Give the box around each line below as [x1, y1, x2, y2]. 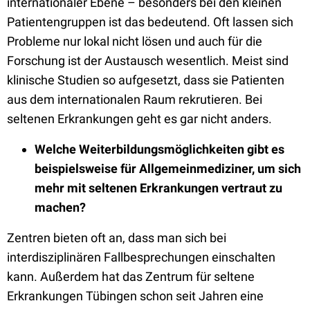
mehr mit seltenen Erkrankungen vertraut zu [35, 181, 282, 195]
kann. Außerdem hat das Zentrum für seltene [7, 269, 255, 284]
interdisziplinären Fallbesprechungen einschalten [7, 250, 275, 264]
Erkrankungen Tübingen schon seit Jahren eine [7, 289, 264, 303]
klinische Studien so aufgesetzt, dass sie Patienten [7, 73, 284, 87]
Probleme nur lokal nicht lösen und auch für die [7, 34, 262, 48]
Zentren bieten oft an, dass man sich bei [7, 230, 226, 245]
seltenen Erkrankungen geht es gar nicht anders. [7, 111, 275, 126]
